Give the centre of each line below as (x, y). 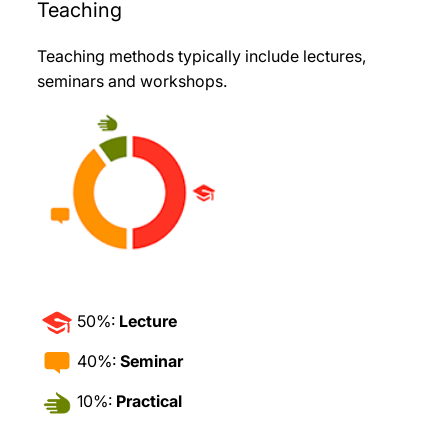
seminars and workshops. (132, 81)
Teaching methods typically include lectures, (201, 56)
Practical (149, 401)
